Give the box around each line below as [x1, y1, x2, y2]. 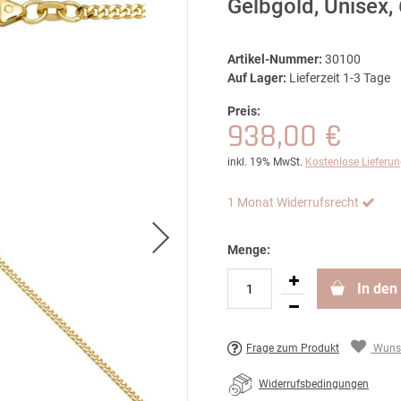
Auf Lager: [227, 71, 286, 85]
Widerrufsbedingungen [259, 378, 369, 391]
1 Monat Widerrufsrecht [227, 195, 359, 209]
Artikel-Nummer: [227, 52, 322, 66]
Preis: [227, 104, 260, 118]
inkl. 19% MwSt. [227, 156, 303, 168]
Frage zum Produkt [246, 342, 339, 355]
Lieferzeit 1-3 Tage [289, 71, 390, 85]
